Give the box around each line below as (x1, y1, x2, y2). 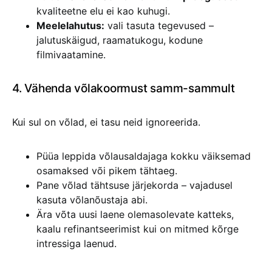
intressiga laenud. (36, 237, 117, 250)
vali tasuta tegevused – (104, 19, 214, 32)
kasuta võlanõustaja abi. (36, 194, 148, 206)
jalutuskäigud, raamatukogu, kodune (36, 34, 203, 46)
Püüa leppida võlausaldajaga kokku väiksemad (36, 150, 251, 162)
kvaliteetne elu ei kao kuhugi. (36, 5, 170, 17)
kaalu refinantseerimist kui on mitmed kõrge (36, 223, 239, 235)
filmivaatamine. (36, 49, 106, 61)
